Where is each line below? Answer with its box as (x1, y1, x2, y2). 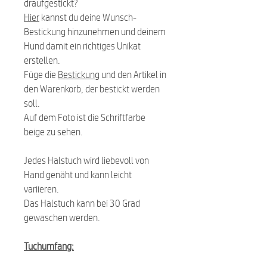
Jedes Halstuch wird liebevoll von (24, 154, 149, 166)
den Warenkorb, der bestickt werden (24, 83, 160, 94)
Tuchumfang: (24, 240, 74, 252)
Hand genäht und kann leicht (24, 169, 132, 180)
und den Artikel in (100, 69, 166, 80)
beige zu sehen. (24, 126, 85, 137)
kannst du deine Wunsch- (39, 11, 136, 23)
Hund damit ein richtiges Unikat (24, 40, 141, 51)
